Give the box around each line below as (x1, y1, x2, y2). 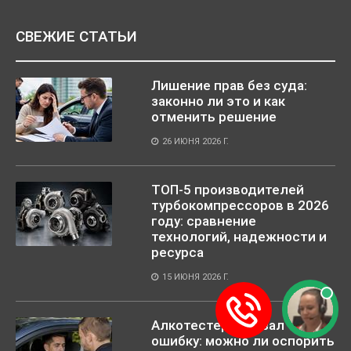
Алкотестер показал (151, 317, 284, 333)
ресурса (151, 244, 204, 260)
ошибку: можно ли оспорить (151, 332, 335, 349)
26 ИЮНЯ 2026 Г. (162, 136, 229, 147)
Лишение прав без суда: (151, 77, 307, 93)
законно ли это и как (151, 92, 285, 109)
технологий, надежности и (151, 228, 327, 244)
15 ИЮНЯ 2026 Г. (162, 271, 229, 282)
